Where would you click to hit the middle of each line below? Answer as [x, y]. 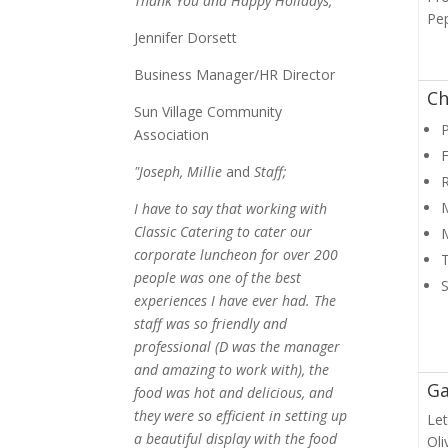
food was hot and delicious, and [234, 392]
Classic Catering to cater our [223, 231]
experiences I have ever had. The [235, 300]
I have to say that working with [231, 208]
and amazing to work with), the [232, 369]
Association [172, 134]
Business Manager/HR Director [235, 74]
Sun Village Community [208, 111]
